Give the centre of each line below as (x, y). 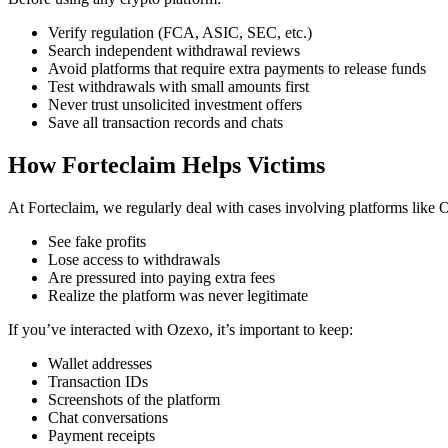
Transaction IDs (98, 381)
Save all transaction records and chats (165, 122)
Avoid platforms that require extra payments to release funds (237, 68)
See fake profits (97, 241)
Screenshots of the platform (134, 399)
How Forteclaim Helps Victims (166, 164)
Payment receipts (101, 435)
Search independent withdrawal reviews (174, 50)
